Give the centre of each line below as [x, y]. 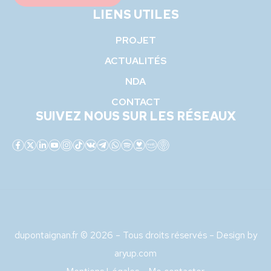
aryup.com [135, 254]
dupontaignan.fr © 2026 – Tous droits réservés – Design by [135, 236]
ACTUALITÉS [135, 61]
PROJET [135, 41]
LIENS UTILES [135, 15]
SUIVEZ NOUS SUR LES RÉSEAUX [135, 116]
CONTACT [135, 102]
